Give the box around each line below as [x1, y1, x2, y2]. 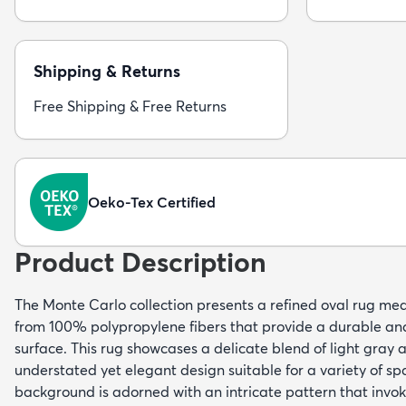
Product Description [14, 246, 266, 280]
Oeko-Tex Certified [88, 193, 216, 212]
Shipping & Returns [34, 61, 180, 82]
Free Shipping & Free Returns [34, 97, 227, 116]
